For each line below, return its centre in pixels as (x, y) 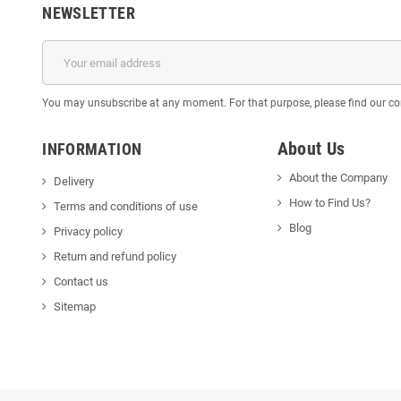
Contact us (81, 282)
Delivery (74, 182)
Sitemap (75, 307)
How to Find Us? (329, 203)
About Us (311, 149)
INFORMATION (92, 149)
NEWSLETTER (89, 13)
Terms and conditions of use (126, 207)
